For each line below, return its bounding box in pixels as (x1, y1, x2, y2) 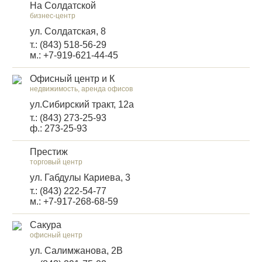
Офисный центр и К (30, 74, 115, 84)
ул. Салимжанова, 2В (30, 246, 123, 256)
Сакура (30, 220, 61, 230)
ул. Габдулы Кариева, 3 (30, 173, 130, 182)
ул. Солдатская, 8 (30, 26, 106, 36)
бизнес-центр (30, 12, 75, 20)
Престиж (30, 147, 68, 157)
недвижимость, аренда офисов (30, 85, 133, 93)
